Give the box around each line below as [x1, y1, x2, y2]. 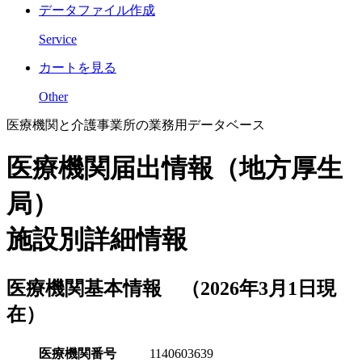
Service [39, 32, 77, 46]
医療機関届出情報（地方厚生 [6, 154, 343, 183]
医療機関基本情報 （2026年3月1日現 [6, 277, 336, 299]
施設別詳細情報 [6, 225, 187, 255]
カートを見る [39, 61, 116, 74]
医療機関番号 [39, 346, 116, 360]
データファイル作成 [39, 3, 155, 17]
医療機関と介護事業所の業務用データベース [6, 118, 265, 132]
